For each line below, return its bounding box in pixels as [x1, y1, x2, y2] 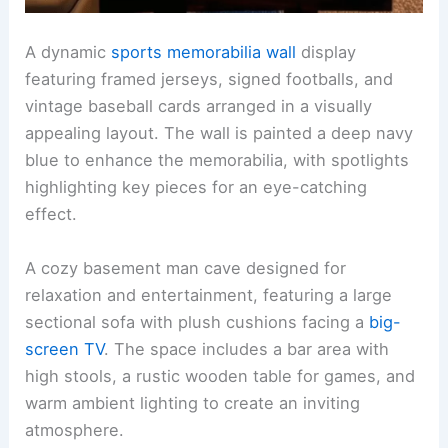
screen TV [25, 338, 105, 359]
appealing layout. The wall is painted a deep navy [25, 123, 414, 144]
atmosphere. [25, 419, 125, 440]
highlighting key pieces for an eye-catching [25, 177, 368, 198]
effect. [25, 204, 78, 225]
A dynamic [25, 42, 112, 63]
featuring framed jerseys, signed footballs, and [25, 69, 394, 90]
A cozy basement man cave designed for [25, 257, 347, 278]
